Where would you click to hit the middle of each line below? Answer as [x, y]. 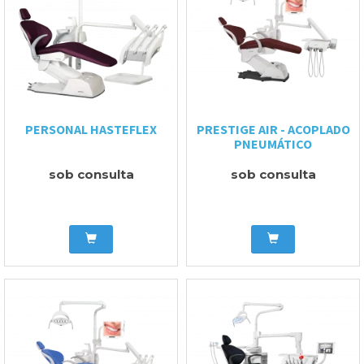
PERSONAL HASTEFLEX [91, 129]
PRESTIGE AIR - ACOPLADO [273, 129]
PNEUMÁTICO [273, 143]
